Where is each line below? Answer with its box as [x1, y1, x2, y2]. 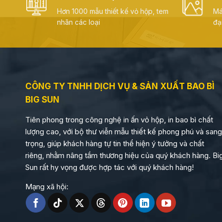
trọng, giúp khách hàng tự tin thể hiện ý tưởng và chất [25, 139, 204, 149]
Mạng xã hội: [25, 182, 68, 192]
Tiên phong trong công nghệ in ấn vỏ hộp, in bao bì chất [25, 115, 213, 125]
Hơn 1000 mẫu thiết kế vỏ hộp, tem [56, 7, 168, 16]
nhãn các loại [56, 18, 100, 27]
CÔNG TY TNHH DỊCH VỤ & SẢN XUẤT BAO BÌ [25, 81, 215, 92]
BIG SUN [25, 95, 59, 105]
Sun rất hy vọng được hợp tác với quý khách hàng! [25, 163, 194, 172]
